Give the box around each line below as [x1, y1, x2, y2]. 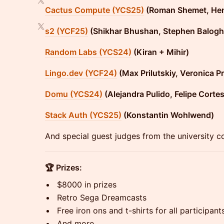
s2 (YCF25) [45, 26, 88, 36]
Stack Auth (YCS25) [45, 110, 121, 120]
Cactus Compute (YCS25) [45, 5, 144, 15]
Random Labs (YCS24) [45, 47, 131, 57]
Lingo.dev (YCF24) [45, 68, 117, 78]
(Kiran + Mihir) [131, 47, 189, 57]
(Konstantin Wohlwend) [121, 110, 214, 120]
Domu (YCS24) [45, 89, 102, 99]
